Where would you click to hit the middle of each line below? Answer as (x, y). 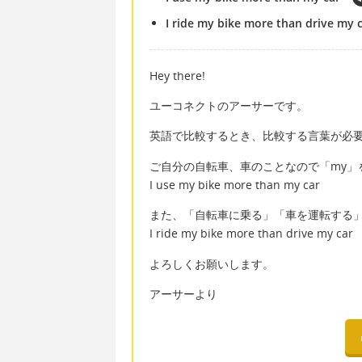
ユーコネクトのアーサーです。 (229, 105)
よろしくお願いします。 (212, 263)
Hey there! (177, 75)
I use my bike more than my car (235, 184)
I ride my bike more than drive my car (251, 234)
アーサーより (183, 293)
